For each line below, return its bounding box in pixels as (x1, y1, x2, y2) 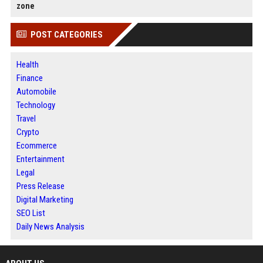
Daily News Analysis (16, 221, 85, 232)
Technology (16, 99, 55, 110)
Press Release (16, 180, 65, 191)
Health (16, 59, 39, 70)
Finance (16, 72, 43, 83)
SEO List (16, 207, 45, 218)
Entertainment (16, 153, 65, 164)
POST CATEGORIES (30, 29, 103, 40)
